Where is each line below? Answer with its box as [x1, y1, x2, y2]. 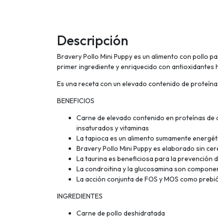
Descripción [57, 31, 128, 49]
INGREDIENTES [57, 191, 103, 200]
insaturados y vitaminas [76, 123, 149, 132]
